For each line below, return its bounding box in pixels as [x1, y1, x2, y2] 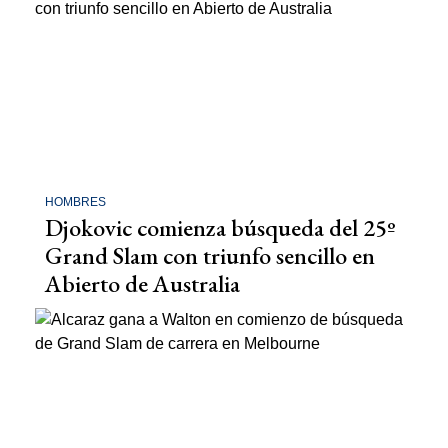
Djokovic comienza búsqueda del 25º [45, 212, 395, 244]
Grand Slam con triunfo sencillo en [45, 240, 375, 272]
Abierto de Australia [45, 268, 240, 300]
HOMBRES [45, 195, 106, 210]
